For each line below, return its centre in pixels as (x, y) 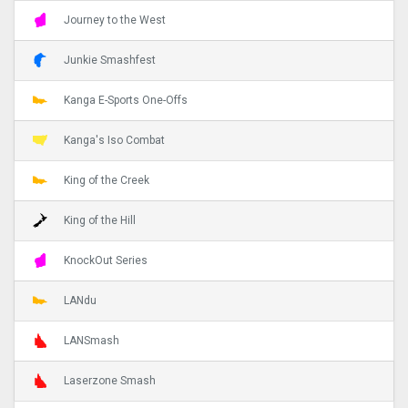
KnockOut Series (106, 260)
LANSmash (92, 340)
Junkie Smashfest (110, 60)
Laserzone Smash (110, 380)
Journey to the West (115, 20)
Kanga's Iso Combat (114, 140)
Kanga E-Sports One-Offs (126, 100)
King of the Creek (107, 180)
